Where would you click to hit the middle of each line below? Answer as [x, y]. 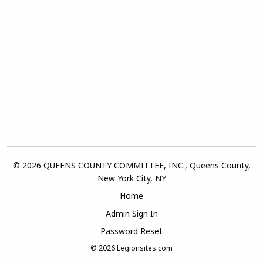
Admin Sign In [131, 213]
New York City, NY [131, 178]
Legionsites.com [145, 248]
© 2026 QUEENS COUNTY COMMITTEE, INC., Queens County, [131, 165]
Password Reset [131, 231]
